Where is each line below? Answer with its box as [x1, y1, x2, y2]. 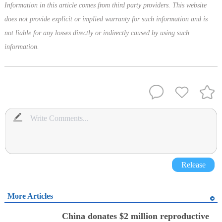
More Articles [7, 191, 53, 200]
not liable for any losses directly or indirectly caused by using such [4, 29, 189, 37]
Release [181, 160, 206, 169]
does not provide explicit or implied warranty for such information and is [4, 15, 208, 23]
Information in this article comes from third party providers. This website [4, 1, 207, 9]
